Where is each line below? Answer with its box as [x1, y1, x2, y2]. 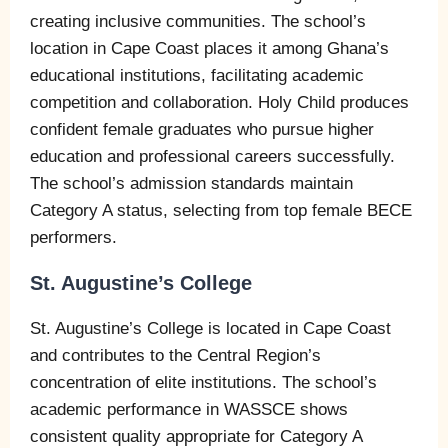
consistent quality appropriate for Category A [30, 426, 362, 446]
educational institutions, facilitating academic [30, 65, 364, 85]
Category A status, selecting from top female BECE [30, 200, 412, 220]
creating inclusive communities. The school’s [30, 11, 366, 31]
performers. [30, 227, 117, 247]
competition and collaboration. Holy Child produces [30, 92, 409, 112]
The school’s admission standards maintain [30, 173, 353, 193]
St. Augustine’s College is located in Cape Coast [30, 318, 391, 338]
